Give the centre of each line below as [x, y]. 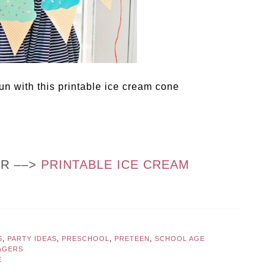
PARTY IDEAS [32, 239]
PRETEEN [132, 239]
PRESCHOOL [86, 239]
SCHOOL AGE [180, 239]
